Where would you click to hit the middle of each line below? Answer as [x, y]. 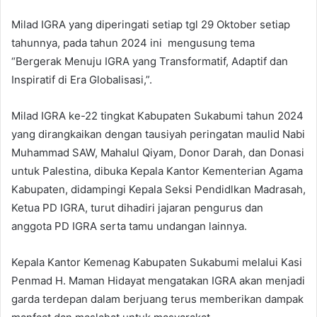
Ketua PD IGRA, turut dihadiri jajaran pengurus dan [137, 208]
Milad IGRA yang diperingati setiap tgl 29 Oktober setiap [151, 25]
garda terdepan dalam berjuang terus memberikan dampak [157, 299]
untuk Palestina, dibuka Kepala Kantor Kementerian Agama [157, 171]
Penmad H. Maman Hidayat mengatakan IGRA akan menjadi [158, 281]
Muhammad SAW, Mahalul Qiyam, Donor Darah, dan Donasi [158, 153]
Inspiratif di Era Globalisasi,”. [82, 80]
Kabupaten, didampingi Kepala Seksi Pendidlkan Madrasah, [158, 190]
